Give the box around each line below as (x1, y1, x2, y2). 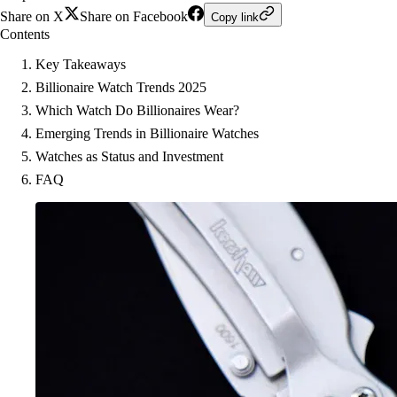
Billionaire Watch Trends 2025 (35, 80, 206, 95)
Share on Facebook (80, 9, 188, 24)
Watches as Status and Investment (35, 149, 223, 164)
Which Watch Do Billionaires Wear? (35, 103, 239, 118)
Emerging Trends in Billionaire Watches (35, 126, 259, 141)
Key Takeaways (35, 57, 126, 72)
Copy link (211, 11, 259, 24)
